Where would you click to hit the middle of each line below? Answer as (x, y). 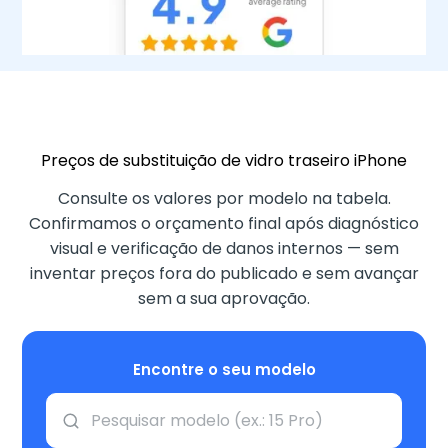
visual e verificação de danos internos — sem (224, 248)
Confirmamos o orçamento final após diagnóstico (224, 223)
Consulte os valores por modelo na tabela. (224, 198)
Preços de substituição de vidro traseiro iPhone (224, 160)
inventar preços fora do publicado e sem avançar (224, 273)
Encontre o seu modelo (224, 369)
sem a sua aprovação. (224, 298)
